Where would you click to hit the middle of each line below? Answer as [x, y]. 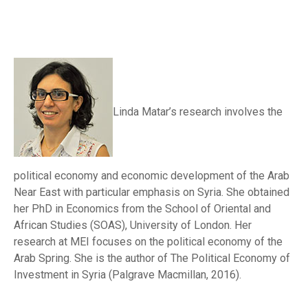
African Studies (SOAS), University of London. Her [133, 225]
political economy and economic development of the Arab [152, 176]
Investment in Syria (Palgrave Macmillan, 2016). [128, 275]
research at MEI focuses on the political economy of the [148, 242]
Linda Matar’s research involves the [198, 112]
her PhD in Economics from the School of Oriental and [142, 209]
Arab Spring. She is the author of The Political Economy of [152, 258]
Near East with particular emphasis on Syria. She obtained [152, 192]
